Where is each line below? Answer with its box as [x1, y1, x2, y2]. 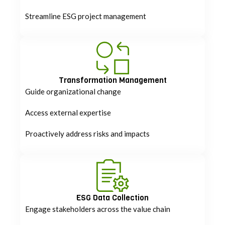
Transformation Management [58, 74, 167, 85]
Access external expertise [25, 107, 111, 117]
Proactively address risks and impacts [25, 129, 150, 138]
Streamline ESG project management [25, 11, 146, 21]
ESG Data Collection [76, 192, 149, 203]
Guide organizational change [25, 86, 121, 96]
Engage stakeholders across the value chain [25, 204, 170, 213]
